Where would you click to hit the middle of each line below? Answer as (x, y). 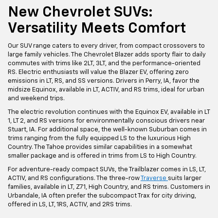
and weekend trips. (36, 98)
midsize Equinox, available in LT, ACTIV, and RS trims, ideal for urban (106, 90)
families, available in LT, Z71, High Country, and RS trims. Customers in (109, 187)
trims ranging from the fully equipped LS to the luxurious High (99, 138)
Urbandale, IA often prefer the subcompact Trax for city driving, (102, 196)
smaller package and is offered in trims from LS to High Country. (102, 156)
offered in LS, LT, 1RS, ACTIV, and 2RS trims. (70, 204)
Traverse (154, 178)
